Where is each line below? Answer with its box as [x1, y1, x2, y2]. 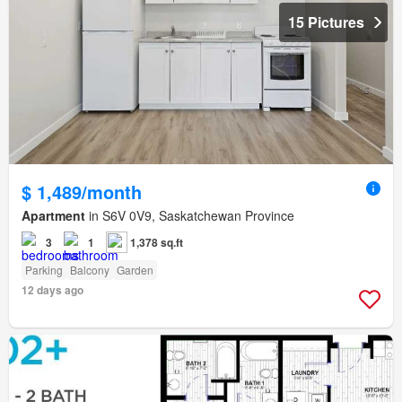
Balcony [70, 262, 109, 278]
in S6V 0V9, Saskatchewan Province [85, 206, 294, 225]
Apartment [22, 206, 85, 225]
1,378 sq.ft [130, 234, 183, 251]
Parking [25, 262, 63, 278]
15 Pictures [288, 12, 364, 33]
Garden [117, 262, 153, 278]
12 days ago [22, 282, 83, 299]
